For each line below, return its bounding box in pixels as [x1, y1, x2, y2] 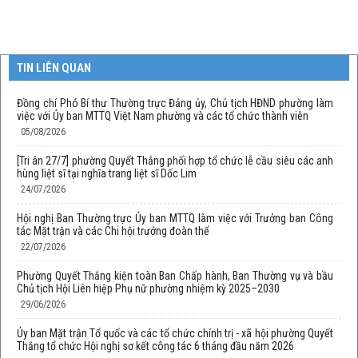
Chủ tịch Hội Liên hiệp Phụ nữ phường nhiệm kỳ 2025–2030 [17, 282, 280, 296]
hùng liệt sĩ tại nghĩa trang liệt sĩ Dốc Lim [17, 167, 197, 181]
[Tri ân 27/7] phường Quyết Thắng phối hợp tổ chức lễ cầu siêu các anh [17, 154, 333, 168]
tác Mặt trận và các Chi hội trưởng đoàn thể [17, 225, 209, 238]
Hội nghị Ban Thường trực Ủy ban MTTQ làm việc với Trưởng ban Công [17, 212, 333, 225]
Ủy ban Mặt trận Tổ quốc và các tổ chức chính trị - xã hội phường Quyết [17, 327, 333, 340]
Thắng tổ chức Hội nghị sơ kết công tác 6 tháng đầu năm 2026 [17, 340, 294, 353]
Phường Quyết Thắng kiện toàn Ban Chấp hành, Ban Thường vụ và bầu [17, 269, 333, 283]
